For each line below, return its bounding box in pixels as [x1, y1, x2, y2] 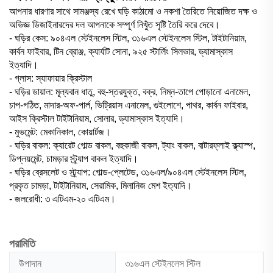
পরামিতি [9, 236, 35, 250]
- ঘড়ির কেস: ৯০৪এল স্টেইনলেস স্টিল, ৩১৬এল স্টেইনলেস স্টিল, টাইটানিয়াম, [9, 32, 247, 43]
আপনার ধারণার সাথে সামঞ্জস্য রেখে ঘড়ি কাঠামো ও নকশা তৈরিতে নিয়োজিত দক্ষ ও [9, 5, 257, 16]
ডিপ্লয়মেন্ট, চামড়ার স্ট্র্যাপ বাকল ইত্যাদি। [9, 153, 138, 164]
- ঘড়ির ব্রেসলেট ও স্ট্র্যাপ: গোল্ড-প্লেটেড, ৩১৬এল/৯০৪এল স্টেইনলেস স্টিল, [9, 166, 246, 177]
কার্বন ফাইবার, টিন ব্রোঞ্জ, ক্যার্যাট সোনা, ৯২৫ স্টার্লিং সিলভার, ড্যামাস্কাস [9, 46, 233, 57]
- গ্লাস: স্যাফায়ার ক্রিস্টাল [9, 73, 92, 83]
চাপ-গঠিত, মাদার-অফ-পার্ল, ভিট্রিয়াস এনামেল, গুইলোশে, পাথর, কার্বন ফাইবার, [9, 99, 248, 110]
